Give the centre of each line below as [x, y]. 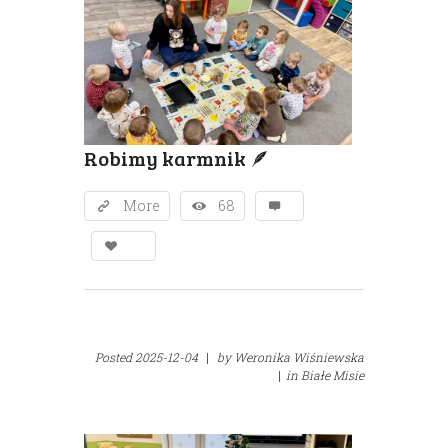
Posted [115, 357]
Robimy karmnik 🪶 [177, 158]
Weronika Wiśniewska [299, 357]
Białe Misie [332, 375]
